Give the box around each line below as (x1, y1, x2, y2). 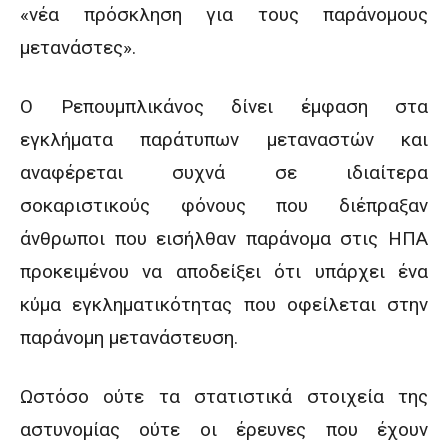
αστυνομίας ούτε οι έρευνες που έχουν (20, 418, 428, 441)
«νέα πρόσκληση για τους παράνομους (20, 3, 428, 26)
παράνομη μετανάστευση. (20, 326, 238, 349)
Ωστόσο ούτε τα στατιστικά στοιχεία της (20, 385, 428, 408)
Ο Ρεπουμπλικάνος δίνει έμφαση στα (20, 95, 428, 118)
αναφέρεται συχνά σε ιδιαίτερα (20, 161, 428, 184)
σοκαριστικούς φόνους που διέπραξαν (20, 194, 428, 217)
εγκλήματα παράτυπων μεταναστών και (20, 128, 428, 151)
